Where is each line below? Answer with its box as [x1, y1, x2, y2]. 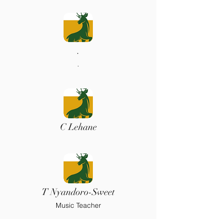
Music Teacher [55, 201, 101, 210]
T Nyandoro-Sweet [42, 186, 115, 198]
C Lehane [60, 121, 97, 133]
